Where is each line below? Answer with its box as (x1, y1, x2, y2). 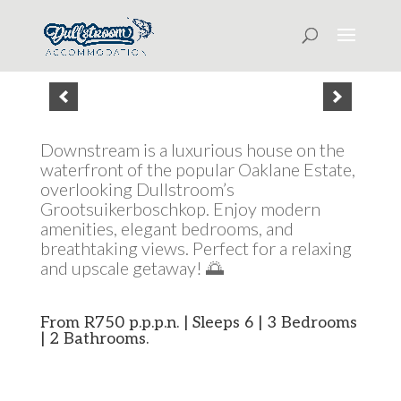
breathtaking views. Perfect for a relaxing (39, 237, 352, 259)
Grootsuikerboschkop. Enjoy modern (39, 198, 320, 219)
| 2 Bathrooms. (39, 329, 149, 348)
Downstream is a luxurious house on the (39, 139, 345, 160)
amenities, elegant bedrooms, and (39, 218, 294, 239)
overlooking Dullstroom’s (39, 178, 235, 200)
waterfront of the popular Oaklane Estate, (39, 158, 355, 180)
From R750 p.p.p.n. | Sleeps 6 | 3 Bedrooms (39, 313, 357, 332)
